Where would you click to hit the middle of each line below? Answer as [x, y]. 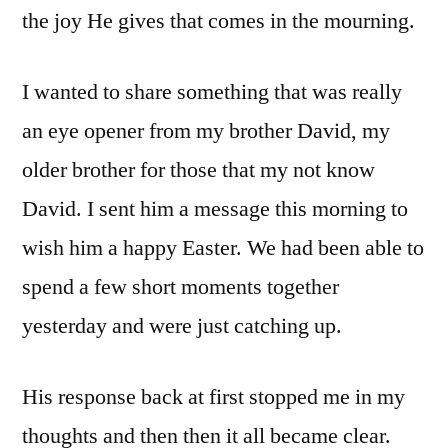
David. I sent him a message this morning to [215, 208]
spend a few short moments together [180, 286]
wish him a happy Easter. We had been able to [223, 247]
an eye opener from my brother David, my [206, 130]
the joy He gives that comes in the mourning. [218, 20]
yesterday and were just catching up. [182, 325]
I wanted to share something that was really [212, 91]
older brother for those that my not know [198, 169]
